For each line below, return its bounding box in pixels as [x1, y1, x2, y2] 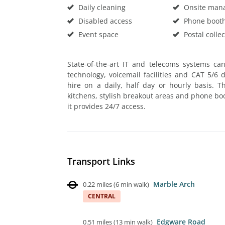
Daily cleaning [76, 2, 126, 12]
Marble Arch [153, 179, 195, 189]
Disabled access [76, 16, 132, 26]
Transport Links [67, 155, 135, 167]
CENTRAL [88, 191, 116, 200]
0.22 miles [83, 179, 112, 189]
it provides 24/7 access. [67, 101, 146, 111]
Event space [76, 29, 119, 39]
